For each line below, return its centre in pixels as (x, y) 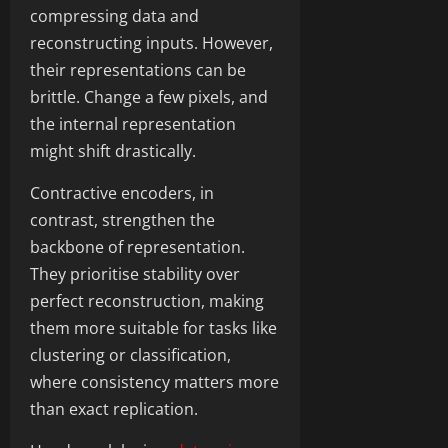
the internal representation (133, 123)
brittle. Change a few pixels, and (149, 96)
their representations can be (138, 69)
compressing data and (114, 15)
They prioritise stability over (135, 273)
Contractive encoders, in (122, 192)
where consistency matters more (154, 381)
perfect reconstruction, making (147, 300)
